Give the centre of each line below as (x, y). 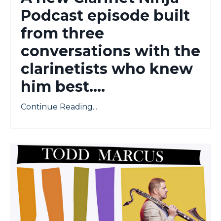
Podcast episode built (105, 16)
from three (62, 34)
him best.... (63, 87)
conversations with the (110, 51)
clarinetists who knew (107, 69)
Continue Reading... (59, 107)
